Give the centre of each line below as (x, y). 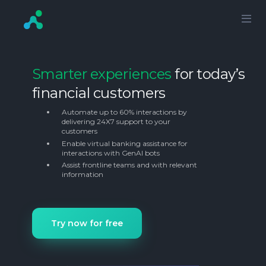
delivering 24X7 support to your (116, 121)
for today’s (208, 74)
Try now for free (87, 223)
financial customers (99, 93)
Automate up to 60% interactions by (124, 112)
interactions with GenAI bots (110, 153)
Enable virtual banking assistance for (124, 143)
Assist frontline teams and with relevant (129, 165)
